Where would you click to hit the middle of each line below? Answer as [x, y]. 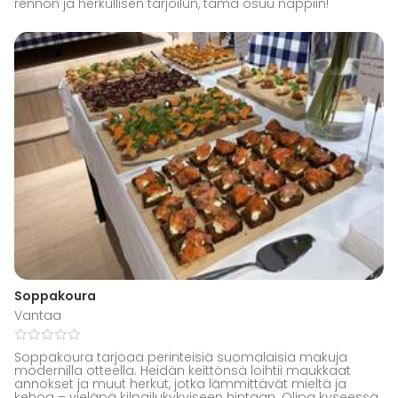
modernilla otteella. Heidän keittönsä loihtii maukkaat [183, 370]
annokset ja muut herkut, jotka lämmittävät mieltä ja [180, 383]
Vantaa [38, 315]
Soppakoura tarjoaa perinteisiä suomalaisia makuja [181, 357]
